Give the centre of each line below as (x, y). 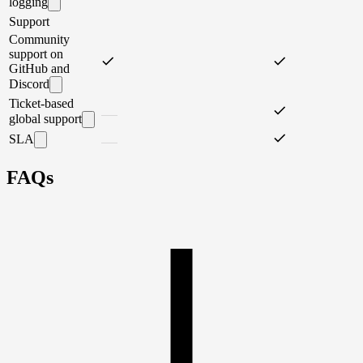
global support (45, 119)
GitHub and (39, 69)
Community (39, 40)
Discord (29, 84)
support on (36, 54)
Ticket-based (41, 104)
